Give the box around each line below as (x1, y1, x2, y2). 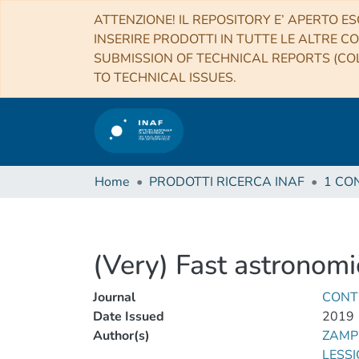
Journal (93, 288, 135, 306)
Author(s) (93, 327, 150, 345)
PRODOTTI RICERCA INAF (149, 173, 305, 191)
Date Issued (93, 308, 164, 325)
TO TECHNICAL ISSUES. (94, 69, 236, 87)
